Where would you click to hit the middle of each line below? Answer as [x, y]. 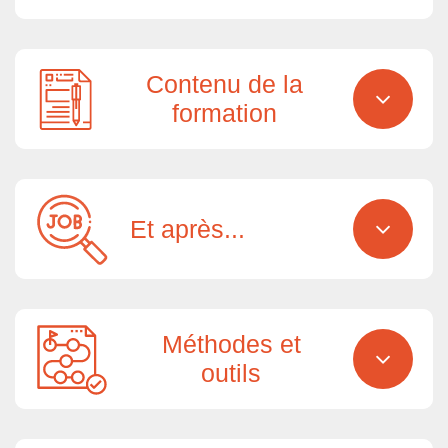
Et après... [187, 228]
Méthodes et [231, 344]
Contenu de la [224, 84]
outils [231, 373]
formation [224, 113]
